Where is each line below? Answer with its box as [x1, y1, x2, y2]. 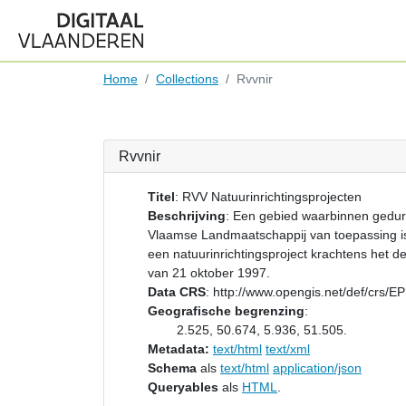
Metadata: [148, 342, 209, 356]
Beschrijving [148, 208, 226, 223]
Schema [148, 361, 197, 375]
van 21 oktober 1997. [148, 266, 270, 280]
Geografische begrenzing [148, 304, 304, 318]
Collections [156, 72, 218, 86]
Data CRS [148, 285, 206, 299]
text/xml [266, 342, 310, 356]
